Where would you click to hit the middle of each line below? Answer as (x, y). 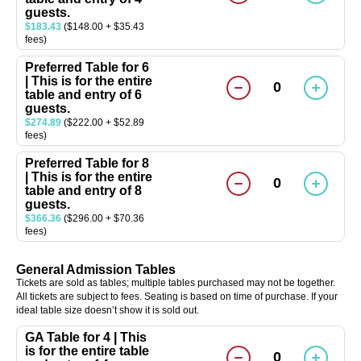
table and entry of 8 (83, 190)
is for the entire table (87, 351)
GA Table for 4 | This (86, 337)
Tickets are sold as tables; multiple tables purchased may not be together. (176, 282)
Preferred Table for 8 (87, 163)
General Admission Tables (96, 269)
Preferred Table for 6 (87, 67)
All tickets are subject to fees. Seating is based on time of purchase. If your (177, 296)
